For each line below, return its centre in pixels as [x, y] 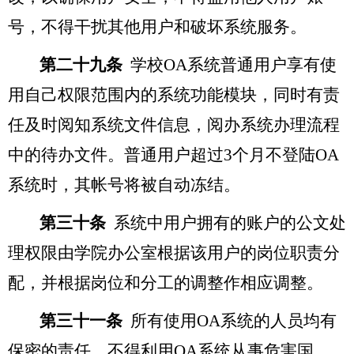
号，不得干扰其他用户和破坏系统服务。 [157, 26]
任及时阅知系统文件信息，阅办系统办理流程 [174, 124]
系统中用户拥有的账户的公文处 [230, 222]
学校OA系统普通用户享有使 [233, 64]
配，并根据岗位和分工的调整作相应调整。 [166, 282]
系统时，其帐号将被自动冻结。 [124, 185]
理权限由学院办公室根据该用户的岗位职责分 [174, 252]
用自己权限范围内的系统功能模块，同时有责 [174, 94]
